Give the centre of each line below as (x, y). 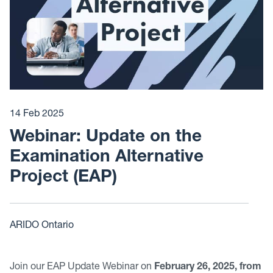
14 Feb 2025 (37, 115)
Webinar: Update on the (106, 138)
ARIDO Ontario (42, 226)
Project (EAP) (63, 178)
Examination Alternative (107, 158)
